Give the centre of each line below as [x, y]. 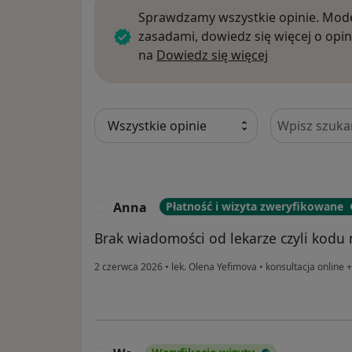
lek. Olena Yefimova [214, 266]
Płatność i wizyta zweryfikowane [255, 206]
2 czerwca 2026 [128, 266]
